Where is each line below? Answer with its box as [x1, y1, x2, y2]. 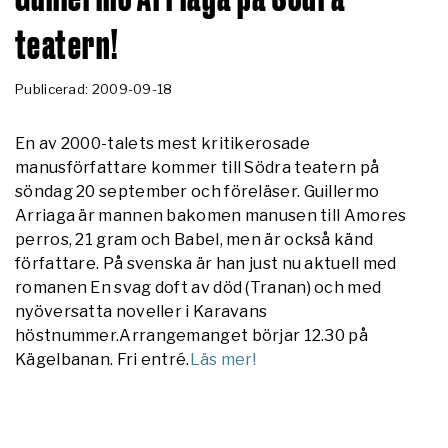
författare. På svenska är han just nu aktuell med [15, 253, 397, 273]
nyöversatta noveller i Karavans [15, 301, 268, 321]
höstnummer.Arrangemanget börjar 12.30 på [15, 325, 368, 345]
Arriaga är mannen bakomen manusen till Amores [15, 205, 407, 225]
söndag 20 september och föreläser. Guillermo [15, 181, 380, 201]
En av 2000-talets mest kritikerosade [15, 133, 310, 153]
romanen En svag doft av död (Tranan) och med [15, 277, 382, 297]
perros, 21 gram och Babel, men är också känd [15, 229, 374, 249]
